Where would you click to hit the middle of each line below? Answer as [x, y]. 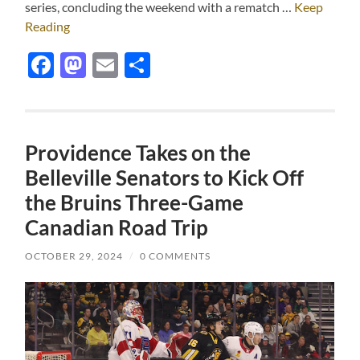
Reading [48, 27]
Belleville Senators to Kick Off [165, 178]
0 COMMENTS [176, 256]
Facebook [109, 65]
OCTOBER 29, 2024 [74, 256]
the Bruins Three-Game [135, 203]
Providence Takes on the [138, 153]
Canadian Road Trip [117, 228]
